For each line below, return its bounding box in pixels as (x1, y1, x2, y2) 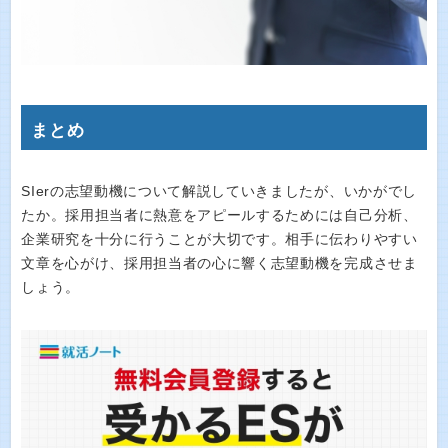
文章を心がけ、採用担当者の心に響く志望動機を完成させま (21, 256, 418, 272)
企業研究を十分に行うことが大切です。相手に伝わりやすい (21, 232, 418, 248)
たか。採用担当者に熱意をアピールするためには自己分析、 (21, 208, 418, 224)
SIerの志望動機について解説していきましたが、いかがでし (21, 184, 417, 200)
